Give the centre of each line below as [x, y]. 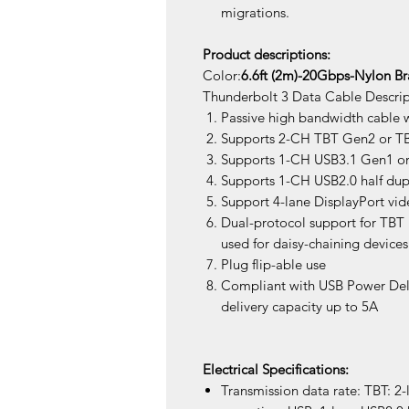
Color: [222, 76]
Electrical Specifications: [276, 370]
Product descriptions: [267, 55]
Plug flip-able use [273, 265]
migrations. [255, 13]
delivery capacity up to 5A [299, 307]
